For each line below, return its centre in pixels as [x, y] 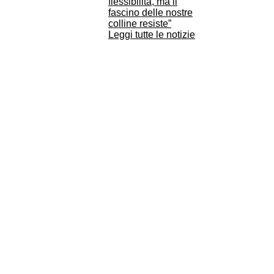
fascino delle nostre [150, 13]
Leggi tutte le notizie [152, 35]
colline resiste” [140, 24]
